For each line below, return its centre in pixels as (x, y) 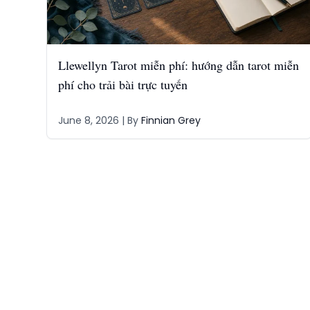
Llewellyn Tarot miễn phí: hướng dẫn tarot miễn (178, 65)
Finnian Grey (171, 120)
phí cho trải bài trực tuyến (122, 84)
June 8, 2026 (88, 120)
